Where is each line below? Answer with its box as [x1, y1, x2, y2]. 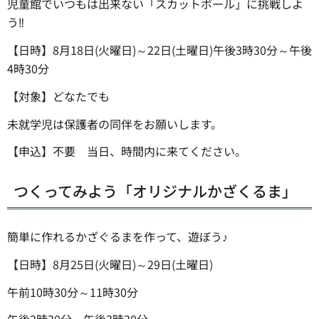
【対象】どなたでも [7, 87, 110, 105]
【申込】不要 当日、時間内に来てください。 [7, 142, 246, 160]
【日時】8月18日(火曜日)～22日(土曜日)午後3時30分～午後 [7, 41, 312, 59]
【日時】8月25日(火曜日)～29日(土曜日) [7, 255, 213, 273]
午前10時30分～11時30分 [7, 283, 138, 300]
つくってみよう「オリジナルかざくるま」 [14, 179, 297, 202]
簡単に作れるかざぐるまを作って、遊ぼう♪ [7, 227, 228, 245]
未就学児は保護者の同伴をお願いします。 [7, 115, 222, 132]
